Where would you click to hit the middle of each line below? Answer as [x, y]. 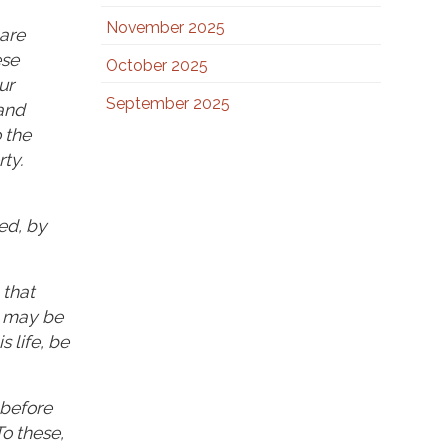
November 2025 [165, 27]
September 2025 [167, 103]
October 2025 [156, 65]
